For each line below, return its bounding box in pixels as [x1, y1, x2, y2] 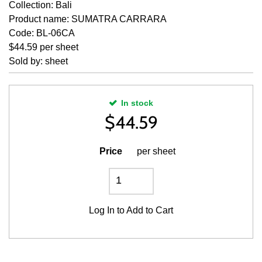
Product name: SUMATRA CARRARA [9, 14, 167, 24]
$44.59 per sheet [9, 42, 78, 52]
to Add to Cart [115, 205, 173, 215]
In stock [121, 98, 153, 108]
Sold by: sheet [9, 56, 68, 66]
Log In [89, 205, 115, 215]
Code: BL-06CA [9, 28, 75, 38]
